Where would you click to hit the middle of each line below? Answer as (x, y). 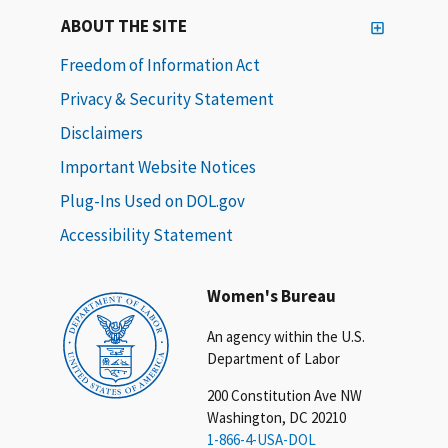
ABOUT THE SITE (124, 25)
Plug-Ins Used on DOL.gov (152, 200)
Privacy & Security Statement (167, 98)
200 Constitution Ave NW (285, 395)
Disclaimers (101, 132)
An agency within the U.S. (286, 336)
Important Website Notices (158, 166)
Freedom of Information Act (160, 64)
